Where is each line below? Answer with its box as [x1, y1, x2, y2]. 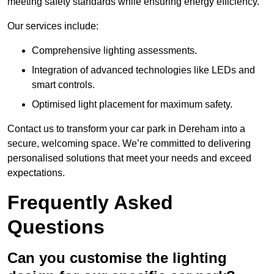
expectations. [7, 168, 65, 179]
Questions [7, 216, 105, 239]
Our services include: [7, 21, 98, 32]
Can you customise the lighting [7, 250, 227, 267]
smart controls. [32, 80, 95, 91]
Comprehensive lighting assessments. [32, 45, 197, 56]
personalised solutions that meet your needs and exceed [7, 153, 251, 164]
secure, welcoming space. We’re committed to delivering [7, 138, 251, 149]
